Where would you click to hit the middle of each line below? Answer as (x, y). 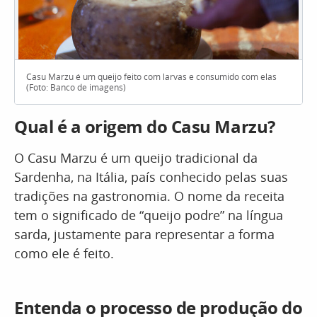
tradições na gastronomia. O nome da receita (149, 196)
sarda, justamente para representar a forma (144, 234)
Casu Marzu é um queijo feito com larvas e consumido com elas (151, 77)
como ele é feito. (64, 253)
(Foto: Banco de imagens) (76, 87)
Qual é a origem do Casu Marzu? (145, 126)
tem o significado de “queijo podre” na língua (149, 215)
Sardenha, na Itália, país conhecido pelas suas (151, 177)
